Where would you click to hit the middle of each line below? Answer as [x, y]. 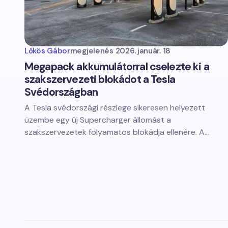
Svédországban [61, 92]
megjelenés [92, 51]
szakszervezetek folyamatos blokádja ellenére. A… [117, 132]
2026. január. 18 [143, 51]
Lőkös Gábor [47, 51]
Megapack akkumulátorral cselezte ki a [117, 67]
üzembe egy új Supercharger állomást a [98, 120]
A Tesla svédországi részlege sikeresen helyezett [115, 108]
